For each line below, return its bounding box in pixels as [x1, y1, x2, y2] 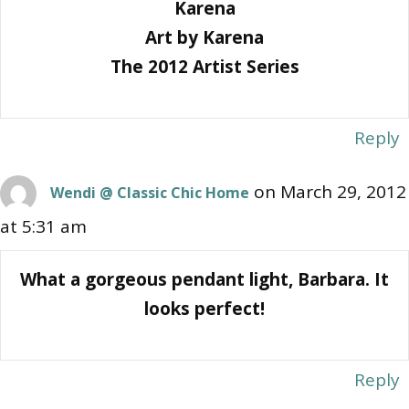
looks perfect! [144, 296, 265, 320]
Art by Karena [145, 25, 264, 49]
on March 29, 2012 [254, 179, 406, 204]
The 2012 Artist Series [110, 54, 299, 79]
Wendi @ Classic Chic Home [50, 182, 249, 203]
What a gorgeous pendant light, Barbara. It [20, 267, 389, 291]
